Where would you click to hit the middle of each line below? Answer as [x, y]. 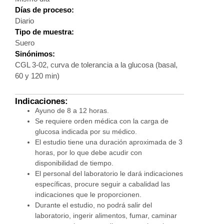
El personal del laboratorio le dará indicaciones [109, 174]
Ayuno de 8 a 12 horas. [72, 111]
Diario [24, 21]
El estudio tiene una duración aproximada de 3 [109, 142]
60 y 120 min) [37, 76]
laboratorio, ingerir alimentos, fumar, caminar [106, 216]
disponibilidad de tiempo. [74, 163]
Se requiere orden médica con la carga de [102, 121]
